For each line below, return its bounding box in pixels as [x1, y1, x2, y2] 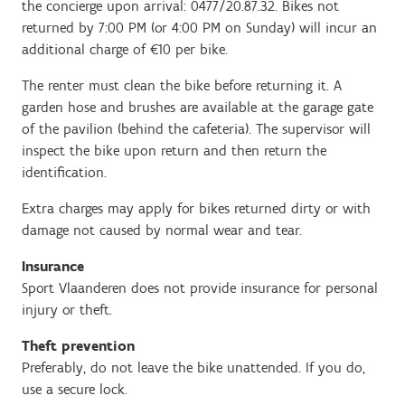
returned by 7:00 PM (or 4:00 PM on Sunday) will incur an [22, 19, 377, 36]
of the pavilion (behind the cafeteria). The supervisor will [22, 120, 371, 137]
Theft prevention [22, 337, 135, 354]
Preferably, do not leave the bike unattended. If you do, [22, 359, 365, 376]
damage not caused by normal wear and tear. [22, 221, 302, 239]
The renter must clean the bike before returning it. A [22, 77, 342, 94]
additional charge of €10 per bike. [22, 41, 228, 58]
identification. [22, 164, 107, 181]
